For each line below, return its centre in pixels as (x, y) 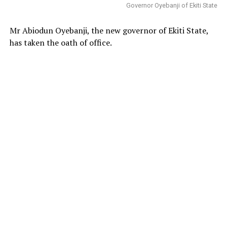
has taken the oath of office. (61, 42)
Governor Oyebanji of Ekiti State (172, 5)
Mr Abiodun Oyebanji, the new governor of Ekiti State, (109, 30)
